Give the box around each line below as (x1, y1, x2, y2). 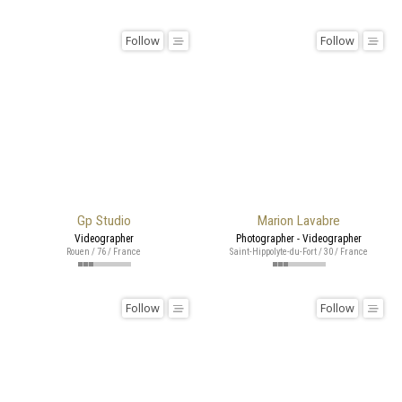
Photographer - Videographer (235, 232, 362, 245)
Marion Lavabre (257, 212, 340, 229)
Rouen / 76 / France (66, 245, 141, 258)
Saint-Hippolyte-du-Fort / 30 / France (229, 245, 368, 258)
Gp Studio (76, 212, 131, 229)
